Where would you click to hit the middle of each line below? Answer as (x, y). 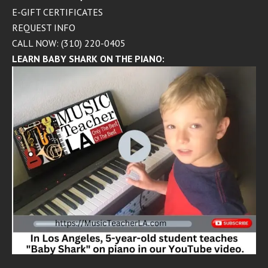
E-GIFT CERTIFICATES (57, 12)
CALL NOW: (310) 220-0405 (69, 43)
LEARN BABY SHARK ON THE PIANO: (88, 59)
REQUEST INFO (44, 28)
